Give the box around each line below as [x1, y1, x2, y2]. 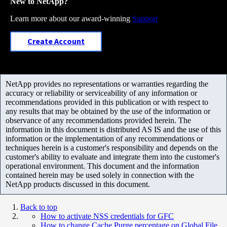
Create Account [27, 36, 85, 47]
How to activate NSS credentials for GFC [41, 211, 174, 220]
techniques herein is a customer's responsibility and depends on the [6, 143, 218, 152]
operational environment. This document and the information [6, 161, 199, 170]
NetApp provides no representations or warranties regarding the [6, 79, 208, 88]
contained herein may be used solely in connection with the [6, 170, 194, 179]
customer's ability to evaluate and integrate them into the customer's [6, 152, 219, 161]
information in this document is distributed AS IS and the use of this [6, 125, 221, 134]
